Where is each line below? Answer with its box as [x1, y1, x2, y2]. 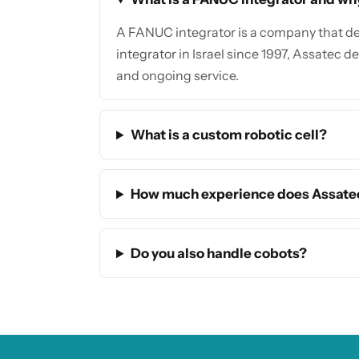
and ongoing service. [116, 67, 239, 84]
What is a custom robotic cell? [130, 127, 327, 143]
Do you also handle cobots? [130, 245, 307, 262]
